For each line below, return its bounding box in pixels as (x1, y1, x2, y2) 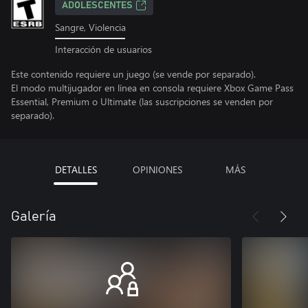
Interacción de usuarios (55, 42, 152, 56)
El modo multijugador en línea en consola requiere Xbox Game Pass (11, 80, 294, 94)
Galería (11, 209, 56, 223)
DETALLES (54, 162, 97, 176)
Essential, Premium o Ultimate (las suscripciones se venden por (11, 94, 273, 108)
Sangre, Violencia (55, 21, 126, 34)
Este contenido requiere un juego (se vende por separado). (11, 67, 256, 80)
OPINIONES (132, 162, 182, 176)
